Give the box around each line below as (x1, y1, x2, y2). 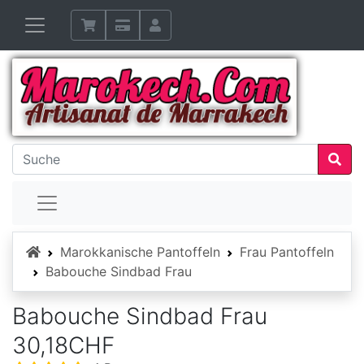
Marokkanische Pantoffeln (60, 244, 220, 261)
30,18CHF (12, 331, 115, 360)
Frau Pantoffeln (240, 244, 334, 261)
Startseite (40, 243, 100, 260)
